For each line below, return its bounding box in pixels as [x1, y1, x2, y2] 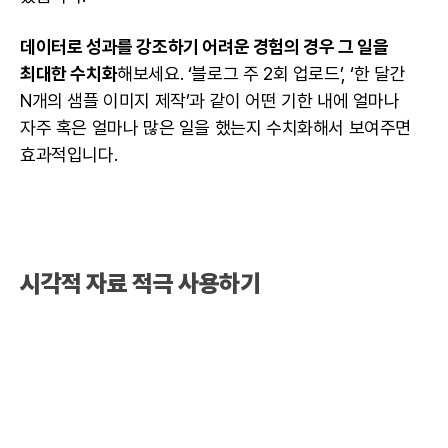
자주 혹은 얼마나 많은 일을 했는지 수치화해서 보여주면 [20, 117, 412, 139]
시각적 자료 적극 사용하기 [20, 269, 265, 299]
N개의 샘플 [20, 90, 104, 112]
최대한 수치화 [20, 63, 118, 85]
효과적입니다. [20, 144, 122, 166]
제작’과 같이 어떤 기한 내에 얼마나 [150, 90, 400, 112]
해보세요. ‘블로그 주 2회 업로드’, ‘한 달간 [117, 63, 406, 85]
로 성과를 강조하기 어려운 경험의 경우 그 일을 [66, 36, 389, 58]
